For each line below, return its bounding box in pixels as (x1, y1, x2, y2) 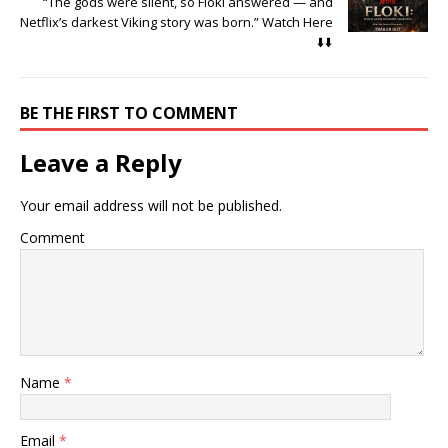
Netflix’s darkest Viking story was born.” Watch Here (20, 12, 333, 31)
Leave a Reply (20, 145, 182, 179)
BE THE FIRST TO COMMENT (20, 101, 238, 124)
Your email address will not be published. (20, 195, 282, 215)
